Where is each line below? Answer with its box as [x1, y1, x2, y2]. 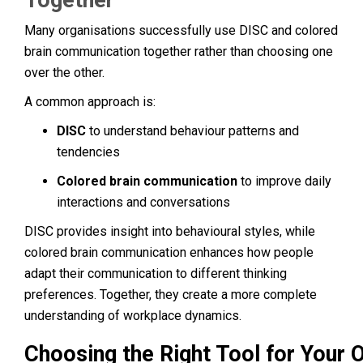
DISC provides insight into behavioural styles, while [24, 223, 315, 239]
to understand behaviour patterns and [86, 122, 299, 139]
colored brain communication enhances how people [24, 244, 314, 260]
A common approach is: [24, 93, 156, 109]
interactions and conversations [57, 194, 230, 210]
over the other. [24, 64, 105, 80]
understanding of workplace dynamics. [24, 307, 241, 323]
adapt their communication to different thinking [24, 265, 287, 281]
